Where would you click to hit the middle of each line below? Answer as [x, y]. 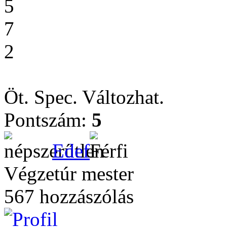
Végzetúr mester [69, 174]
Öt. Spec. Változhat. [84, 97]
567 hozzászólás [69, 196]
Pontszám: [48, 120]
